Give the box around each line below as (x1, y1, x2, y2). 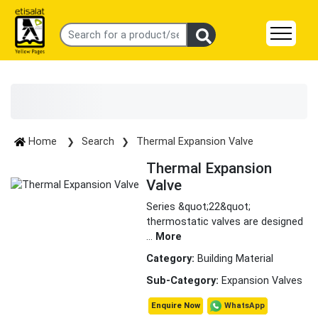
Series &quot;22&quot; (146, 201, 251, 213)
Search (82, 136, 114, 148)
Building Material (197, 253, 273, 265)
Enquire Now (151, 301, 200, 311)
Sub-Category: (146, 275, 221, 287)
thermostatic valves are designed (146, 216, 303, 228)
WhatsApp (224, 301, 265, 310)
